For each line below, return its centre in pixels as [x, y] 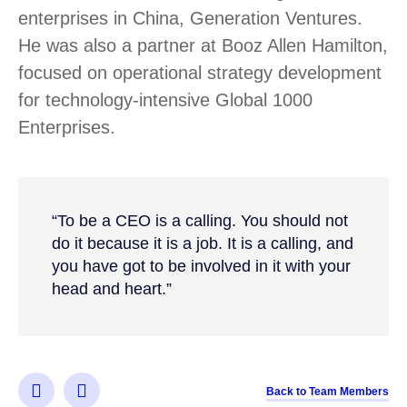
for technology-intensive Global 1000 [165, 99]
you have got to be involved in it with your [201, 267]
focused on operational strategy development [200, 72]
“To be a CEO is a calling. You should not [199, 221]
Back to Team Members [328, 391]
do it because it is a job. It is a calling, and [202, 244]
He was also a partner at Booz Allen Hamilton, [203, 45]
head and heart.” [111, 289]
